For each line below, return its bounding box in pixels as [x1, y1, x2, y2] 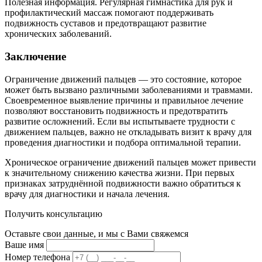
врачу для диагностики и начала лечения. [5, 188, 170, 199]
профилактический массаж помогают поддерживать [5, 8, 213, 18]
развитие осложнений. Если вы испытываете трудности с [5, 116, 235, 126]
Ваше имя [5, 239, 46, 250]
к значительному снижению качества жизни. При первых [5, 167, 235, 178]
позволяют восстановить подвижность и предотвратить [5, 105, 227, 116]
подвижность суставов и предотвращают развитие [5, 18, 206, 29]
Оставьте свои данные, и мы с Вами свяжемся [5, 228, 188, 239]
